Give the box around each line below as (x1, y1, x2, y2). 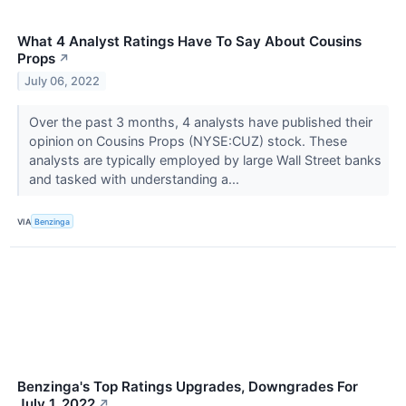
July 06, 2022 (24, 73, 101, 88)
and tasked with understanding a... (28, 170, 243, 187)
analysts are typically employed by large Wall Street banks (28, 151, 382, 168)
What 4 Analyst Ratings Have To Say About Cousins (17, 32, 362, 50)
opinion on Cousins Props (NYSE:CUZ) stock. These (28, 132, 347, 149)
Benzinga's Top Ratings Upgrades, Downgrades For (17, 378, 358, 396)
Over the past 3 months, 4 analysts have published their (28, 113, 372, 130)
